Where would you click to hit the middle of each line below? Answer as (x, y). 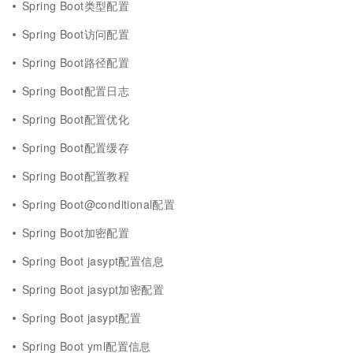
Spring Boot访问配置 (76, 34)
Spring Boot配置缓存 (76, 147)
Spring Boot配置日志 (76, 91)
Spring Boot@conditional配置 (99, 204)
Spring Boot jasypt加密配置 (93, 289)
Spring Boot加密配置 (76, 232)
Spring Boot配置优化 (76, 119)
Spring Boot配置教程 (76, 176)
